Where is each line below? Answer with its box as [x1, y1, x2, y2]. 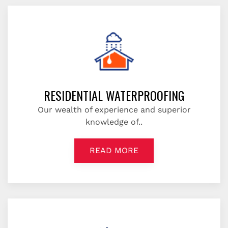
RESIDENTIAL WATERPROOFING [44, 86, 184, 104]
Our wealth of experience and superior [37, 105, 191, 115]
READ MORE [90, 146, 138, 155]
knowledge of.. [85, 117, 142, 127]
